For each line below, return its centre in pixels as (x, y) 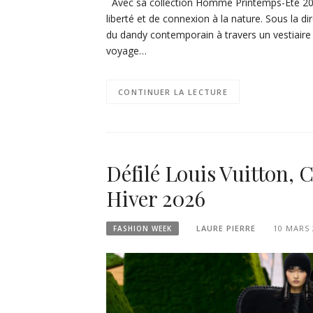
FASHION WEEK (143, 228)
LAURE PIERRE (226, 228)
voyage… (126, 50)
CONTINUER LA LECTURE (173, 92)
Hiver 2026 (156, 198)
